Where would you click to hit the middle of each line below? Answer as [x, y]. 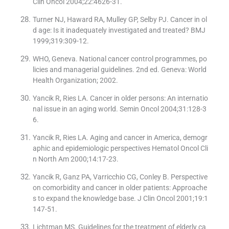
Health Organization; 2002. [75, 81]
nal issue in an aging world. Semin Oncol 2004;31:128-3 [119, 109]
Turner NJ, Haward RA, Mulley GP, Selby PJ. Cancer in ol [120, 20]
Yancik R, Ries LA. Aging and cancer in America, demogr [120, 138]
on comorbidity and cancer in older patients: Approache [120, 188]
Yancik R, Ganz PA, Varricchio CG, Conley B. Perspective [120, 177]
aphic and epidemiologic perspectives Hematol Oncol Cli [120, 148]
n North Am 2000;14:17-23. [75, 159]
